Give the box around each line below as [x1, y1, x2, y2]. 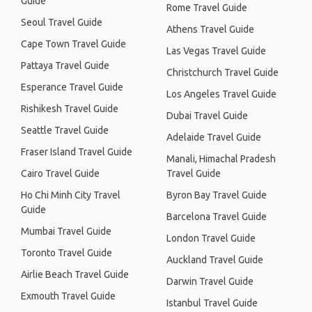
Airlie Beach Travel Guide [21, 269, 129, 280]
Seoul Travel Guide [21, 17, 102, 28]
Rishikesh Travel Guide [21, 103, 118, 114]
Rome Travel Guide [166, 2, 247, 13]
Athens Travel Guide [166, 24, 254, 35]
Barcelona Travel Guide [166, 211, 267, 222]
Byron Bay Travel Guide [166, 189, 267, 201]
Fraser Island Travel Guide [21, 146, 132, 157]
